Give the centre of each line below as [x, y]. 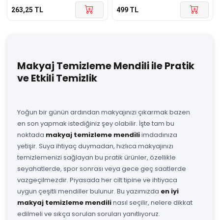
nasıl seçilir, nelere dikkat [152, 202]
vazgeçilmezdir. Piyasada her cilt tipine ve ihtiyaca [97, 180]
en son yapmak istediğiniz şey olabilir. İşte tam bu [96, 123]
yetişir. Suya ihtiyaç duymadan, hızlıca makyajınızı [95, 146]
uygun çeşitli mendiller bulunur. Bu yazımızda [89, 191]
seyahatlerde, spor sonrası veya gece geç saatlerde [102, 168]
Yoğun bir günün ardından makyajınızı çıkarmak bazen [104, 112]
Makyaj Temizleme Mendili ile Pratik [106, 66]
